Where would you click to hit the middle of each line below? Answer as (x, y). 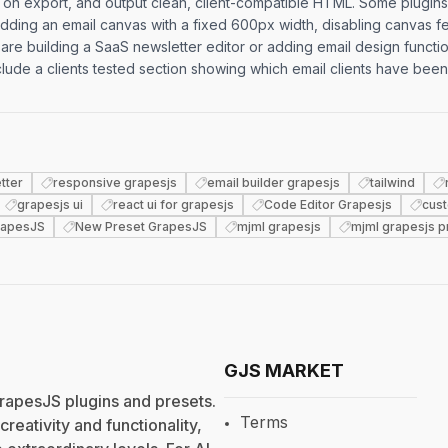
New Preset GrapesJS (141, 226)
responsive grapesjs (115, 182)
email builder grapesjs (273, 182)
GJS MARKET (284, 370)
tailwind (392, 182)
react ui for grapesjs (173, 204)
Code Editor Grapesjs (328, 204)
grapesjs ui (50, 204)
